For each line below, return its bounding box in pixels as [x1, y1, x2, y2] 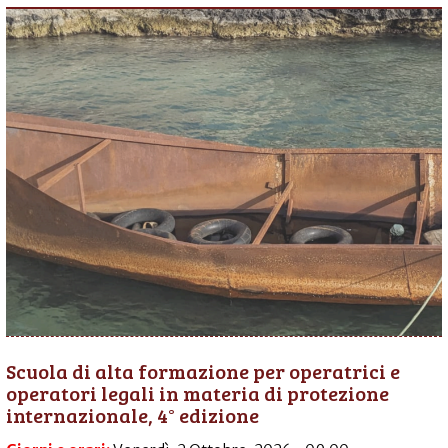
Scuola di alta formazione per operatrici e [6, 357, 400, 385]
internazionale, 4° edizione [6, 401, 259, 429]
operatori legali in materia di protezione [6, 379, 389, 407]
